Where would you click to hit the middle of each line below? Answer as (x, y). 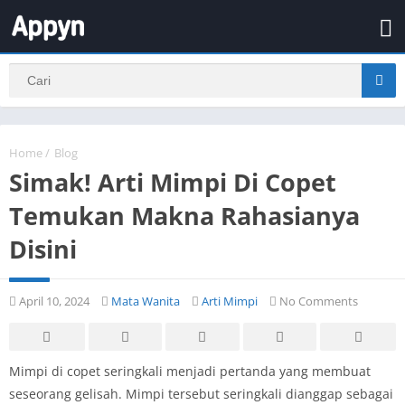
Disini (43, 249)
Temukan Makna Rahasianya (184, 215)
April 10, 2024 (53, 301)
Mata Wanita (146, 301)
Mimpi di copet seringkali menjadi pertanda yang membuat (190, 371)
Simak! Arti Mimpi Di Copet (173, 182)
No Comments (317, 301)
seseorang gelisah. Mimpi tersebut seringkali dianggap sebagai (201, 393)
